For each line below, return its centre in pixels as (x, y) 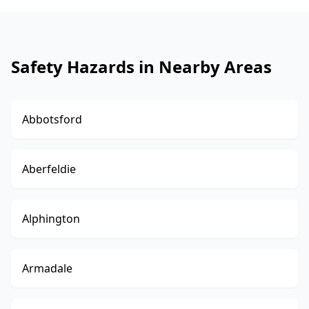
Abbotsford (52, 119)
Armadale (47, 268)
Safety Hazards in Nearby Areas (141, 67)
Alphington (51, 219)
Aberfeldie (49, 169)
